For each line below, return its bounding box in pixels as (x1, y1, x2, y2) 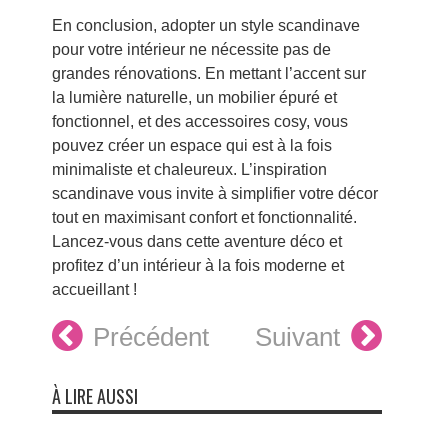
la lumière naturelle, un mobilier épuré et (51, 89, 337, 106)
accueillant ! (51, 281, 137, 298)
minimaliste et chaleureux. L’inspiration (51, 161, 327, 178)
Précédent (93, 323, 210, 351)
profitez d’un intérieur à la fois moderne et (51, 257, 344, 274)
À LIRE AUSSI (51, 383, 138, 409)
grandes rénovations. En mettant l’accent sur (51, 65, 366, 82)
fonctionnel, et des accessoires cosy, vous (51, 113, 348, 130)
